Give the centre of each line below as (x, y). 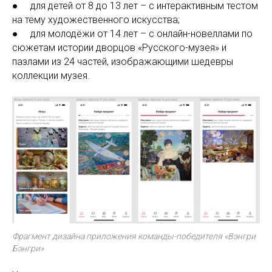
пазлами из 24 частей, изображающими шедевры (123, 62)
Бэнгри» (28, 248)
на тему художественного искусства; (96, 20)
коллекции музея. (52, 76)
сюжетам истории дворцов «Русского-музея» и (119, 48)
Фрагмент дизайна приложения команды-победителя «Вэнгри (134, 236)
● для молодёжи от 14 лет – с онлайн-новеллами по (132, 34)
